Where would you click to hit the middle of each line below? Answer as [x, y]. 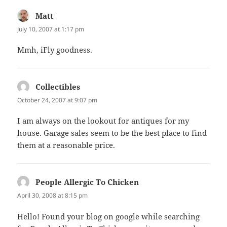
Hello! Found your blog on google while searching [109, 216]
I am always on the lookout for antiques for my [103, 121]
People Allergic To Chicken [87, 182]
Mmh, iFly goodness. [55, 50]
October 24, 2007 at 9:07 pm [58, 100]
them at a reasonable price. [66, 145]
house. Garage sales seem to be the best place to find [112, 133]
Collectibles [58, 87]
